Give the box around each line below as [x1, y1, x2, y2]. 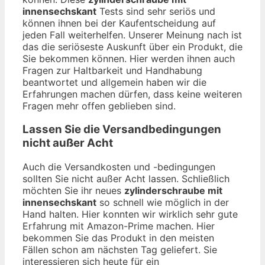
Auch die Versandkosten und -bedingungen [22, 161, 215, 173]
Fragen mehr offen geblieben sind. [22, 99, 176, 112]
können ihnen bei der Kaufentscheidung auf [22, 17, 216, 29]
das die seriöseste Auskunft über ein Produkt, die [22, 40, 243, 53]
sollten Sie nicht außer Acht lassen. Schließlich [22, 173, 230, 185]
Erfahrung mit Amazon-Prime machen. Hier [22, 220, 215, 232]
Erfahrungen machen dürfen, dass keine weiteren [22, 88, 242, 100]
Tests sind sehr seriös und [96, 5, 215, 17]
